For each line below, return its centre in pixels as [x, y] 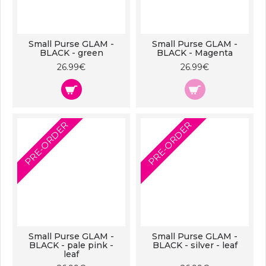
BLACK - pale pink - [71, 245]
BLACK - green [71, 53]
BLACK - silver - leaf [195, 245]
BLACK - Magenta [195, 53]
